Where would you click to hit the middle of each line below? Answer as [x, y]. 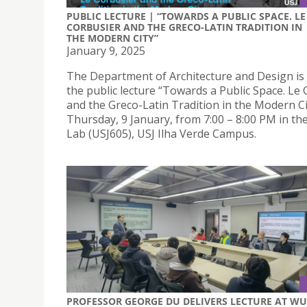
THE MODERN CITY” [112, 38]
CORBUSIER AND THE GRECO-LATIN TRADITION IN [184, 27]
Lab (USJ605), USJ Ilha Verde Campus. [161, 133]
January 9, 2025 [106, 50]
